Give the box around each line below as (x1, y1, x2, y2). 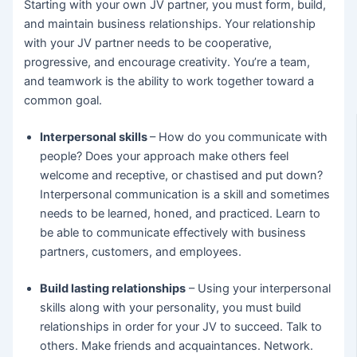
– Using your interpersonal (186, 280, 331, 296)
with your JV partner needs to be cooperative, (24, 36, 273, 51)
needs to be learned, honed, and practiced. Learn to (40, 206, 321, 222)
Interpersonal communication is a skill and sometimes (40, 187, 331, 202)
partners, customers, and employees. (40, 245, 242, 260)
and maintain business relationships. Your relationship (24, 17, 316, 32)
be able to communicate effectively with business (40, 226, 307, 241)
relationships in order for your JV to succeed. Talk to (40, 319, 323, 334)
